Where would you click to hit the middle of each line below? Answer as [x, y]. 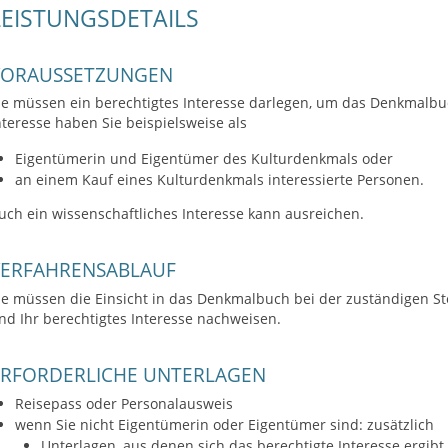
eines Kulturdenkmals [192, 179]
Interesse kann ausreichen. [273, 213]
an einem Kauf [65, 179]
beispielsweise [175, 123]
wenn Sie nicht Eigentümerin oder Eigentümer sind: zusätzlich [224, 425]
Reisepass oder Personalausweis [123, 404]
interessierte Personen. [345, 179]
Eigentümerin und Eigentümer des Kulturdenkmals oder [203, 158]
